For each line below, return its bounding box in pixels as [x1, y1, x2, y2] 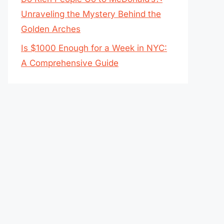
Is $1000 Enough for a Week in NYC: [21, 43, 167, 53]
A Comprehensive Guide [21, 58, 118, 68]
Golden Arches [21, 23, 80, 34]
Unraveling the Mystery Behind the [21, 8, 161, 19]
